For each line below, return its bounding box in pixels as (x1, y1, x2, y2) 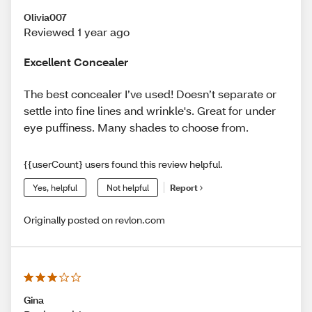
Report (170, 182, 198, 194)
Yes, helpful (33, 182, 77, 193)
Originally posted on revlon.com (24, 212, 165, 226)
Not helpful (107, 182, 149, 193)
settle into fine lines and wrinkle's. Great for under (24, 102, 276, 118)
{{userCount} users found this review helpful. (24, 157, 223, 171)
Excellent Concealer (24, 54, 128, 70)
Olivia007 (24, 10, 67, 24)
